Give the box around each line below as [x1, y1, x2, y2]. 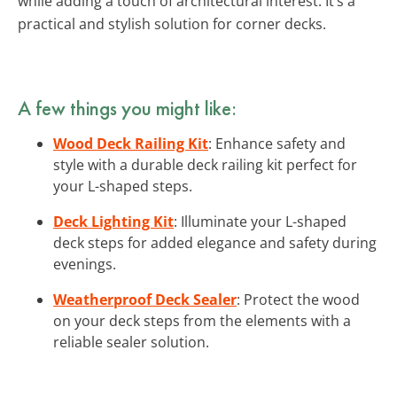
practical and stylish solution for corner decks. [18, 13, 326, 34]
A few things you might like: [18, 94, 237, 121]
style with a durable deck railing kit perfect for [53, 154, 357, 175]
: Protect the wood [237, 289, 360, 309]
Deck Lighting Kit [53, 211, 174, 231]
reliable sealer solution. [53, 331, 209, 352]
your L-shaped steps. [53, 175, 192, 196]
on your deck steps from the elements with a [53, 310, 351, 331]
